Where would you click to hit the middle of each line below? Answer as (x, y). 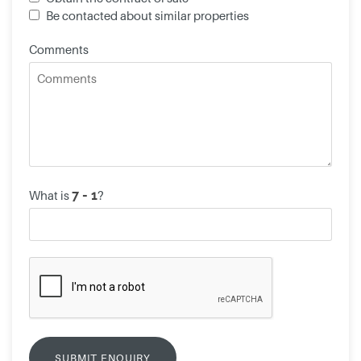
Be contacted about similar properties (147, 15)
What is (50, 195)
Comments (58, 49)
